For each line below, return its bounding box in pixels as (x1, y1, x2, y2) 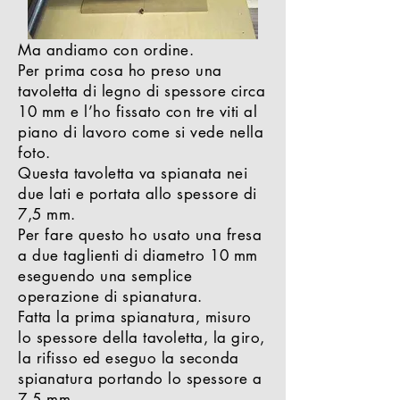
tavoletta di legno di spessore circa (18, 81, 266, 101)
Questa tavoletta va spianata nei (18, 163, 248, 183)
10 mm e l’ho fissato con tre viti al (18, 102, 258, 121)
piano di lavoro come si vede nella (18, 122, 264, 142)
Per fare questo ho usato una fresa (18, 225, 262, 245)
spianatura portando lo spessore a (18, 369, 262, 388)
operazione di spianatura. (18, 287, 203, 306)
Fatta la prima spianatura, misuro (18, 307, 252, 327)
